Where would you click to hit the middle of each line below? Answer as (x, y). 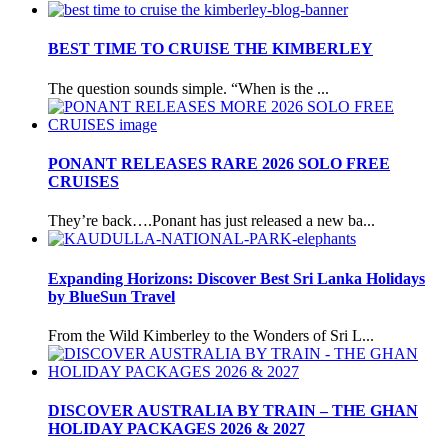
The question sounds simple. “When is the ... (188, 88)
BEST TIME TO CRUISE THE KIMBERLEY (210, 49)
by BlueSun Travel (111, 296)
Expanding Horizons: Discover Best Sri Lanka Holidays (236, 278)
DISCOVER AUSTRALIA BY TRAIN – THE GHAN (233, 411)
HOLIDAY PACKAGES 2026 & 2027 (176, 429)
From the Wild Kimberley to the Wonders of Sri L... (211, 335)
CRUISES (83, 181)
